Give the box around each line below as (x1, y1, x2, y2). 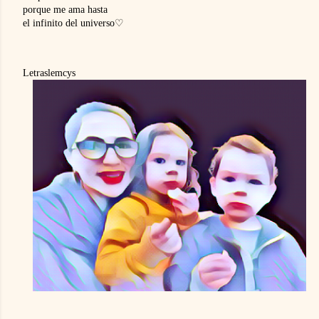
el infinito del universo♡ (23, 18, 124, 28)
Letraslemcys (23, 68, 75, 78)
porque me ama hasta (23, 4, 110, 15)
